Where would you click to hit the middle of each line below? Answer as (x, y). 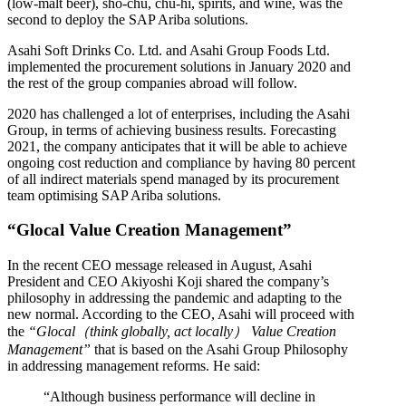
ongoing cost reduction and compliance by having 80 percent (181, 162)
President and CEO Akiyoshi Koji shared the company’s (168, 281)
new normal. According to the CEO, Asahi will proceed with (181, 314)
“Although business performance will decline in (179, 396)
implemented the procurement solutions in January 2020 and (179, 66)
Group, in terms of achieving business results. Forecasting (172, 130)
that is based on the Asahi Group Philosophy (219, 349)
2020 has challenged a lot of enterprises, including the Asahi (179, 113)
